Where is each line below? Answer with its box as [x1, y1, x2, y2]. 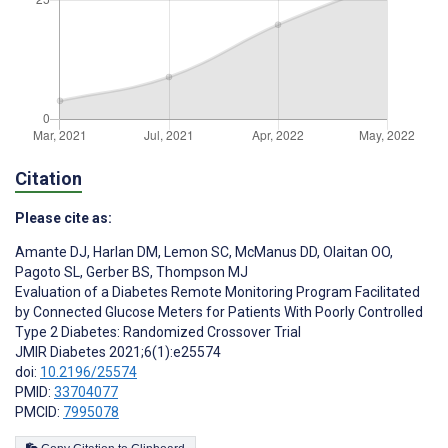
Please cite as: [15, 210, 112, 227]
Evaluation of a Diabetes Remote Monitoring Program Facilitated [15, 284, 420, 301]
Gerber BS [83, 264, 150, 281]
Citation [15, 168, 82, 190]
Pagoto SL [15, 264, 80, 281]
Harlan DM [90, 244, 158, 261]
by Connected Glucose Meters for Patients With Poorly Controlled [15, 304, 423, 321]
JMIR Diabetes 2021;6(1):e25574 [15, 344, 221, 361]
